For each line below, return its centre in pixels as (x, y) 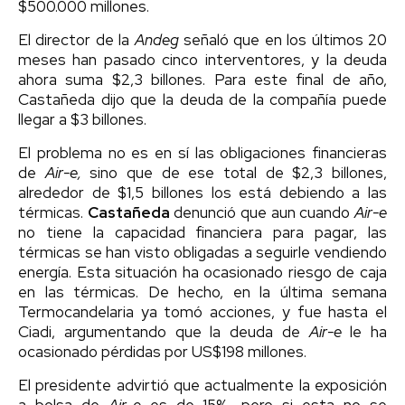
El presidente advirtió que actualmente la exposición (202, 386)
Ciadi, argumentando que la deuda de (164, 332)
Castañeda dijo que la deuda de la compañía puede (202, 100)
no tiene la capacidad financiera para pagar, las (202, 233)
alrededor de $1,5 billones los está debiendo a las (202, 193)
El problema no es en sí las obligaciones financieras (202, 153)
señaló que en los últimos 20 (283, 40)
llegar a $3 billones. (82, 120)
